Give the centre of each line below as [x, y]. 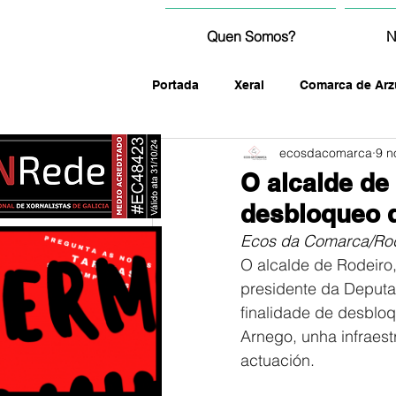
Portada [175, 84]
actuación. [278, 360]
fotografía [217, 155]
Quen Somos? [251, 36]
